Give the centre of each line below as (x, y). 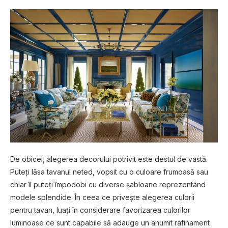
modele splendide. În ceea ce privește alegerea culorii (102, 197)
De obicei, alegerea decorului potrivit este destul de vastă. (109, 159)
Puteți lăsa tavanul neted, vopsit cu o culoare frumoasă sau (109, 172)
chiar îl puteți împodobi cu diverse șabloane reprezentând (108, 185)
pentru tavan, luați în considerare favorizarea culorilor (100, 210)
